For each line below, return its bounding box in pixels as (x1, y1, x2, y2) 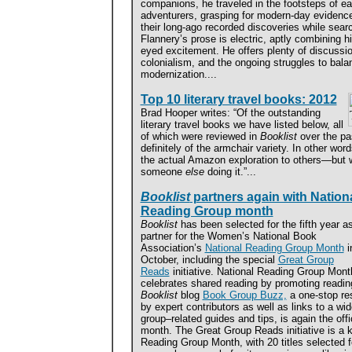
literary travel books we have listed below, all (140, 119, 343, 130)
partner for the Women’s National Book (140, 230, 317, 242)
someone (140, 166, 185, 178)
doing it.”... (203, 166, 256, 178)
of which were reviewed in (140, 130, 260, 142)
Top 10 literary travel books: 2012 (140, 93, 337, 106)
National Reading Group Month (204, 242, 344, 254)
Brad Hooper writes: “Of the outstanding (140, 107, 321, 119)
